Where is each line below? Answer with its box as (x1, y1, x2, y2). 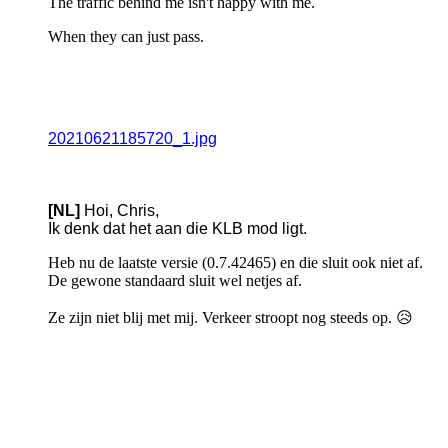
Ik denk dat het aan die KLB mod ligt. (48, 220, 307, 238)
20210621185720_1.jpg (48, 130, 217, 148)
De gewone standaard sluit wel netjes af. (48, 272, 302, 290)
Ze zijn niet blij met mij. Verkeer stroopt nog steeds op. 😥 (48, 309, 413, 327)
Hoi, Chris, (80, 202, 159, 220)
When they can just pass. (48, 28, 204, 46)
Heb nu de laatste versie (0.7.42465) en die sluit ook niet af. (48, 254, 423, 272)
